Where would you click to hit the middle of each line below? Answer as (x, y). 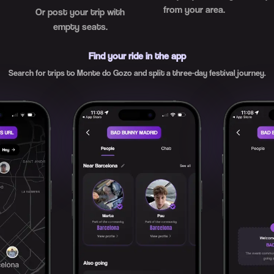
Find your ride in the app (137, 56)
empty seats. (80, 27)
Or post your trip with (80, 12)
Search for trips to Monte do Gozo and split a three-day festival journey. (137, 72)
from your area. (194, 9)
